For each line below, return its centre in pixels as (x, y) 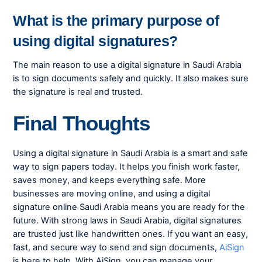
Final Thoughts (81, 123)
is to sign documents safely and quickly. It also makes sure (131, 79)
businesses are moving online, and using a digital (112, 193)
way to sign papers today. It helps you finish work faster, (127, 166)
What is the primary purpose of (116, 20)
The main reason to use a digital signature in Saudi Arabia (127, 65)
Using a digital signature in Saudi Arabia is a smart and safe (131, 153)
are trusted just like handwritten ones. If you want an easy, (131, 234)
